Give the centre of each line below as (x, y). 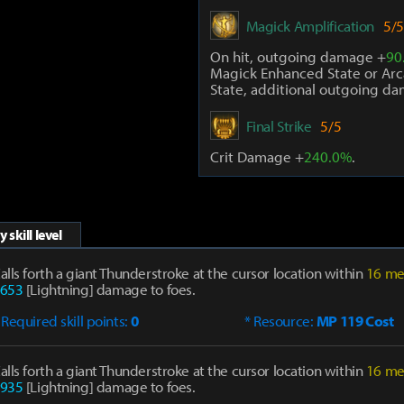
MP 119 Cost (355, 321)
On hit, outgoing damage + (298, 56)
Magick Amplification (310, 25)
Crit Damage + (257, 156)
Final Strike (279, 125)
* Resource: (280, 321)
